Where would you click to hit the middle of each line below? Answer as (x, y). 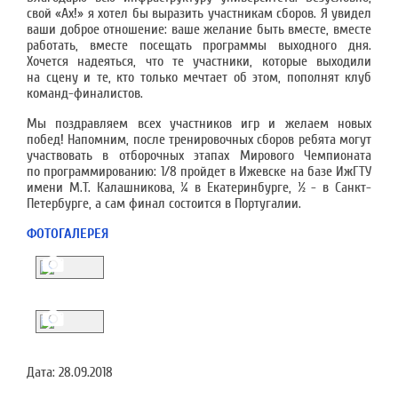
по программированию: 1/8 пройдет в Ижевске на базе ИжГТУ (199, 171)
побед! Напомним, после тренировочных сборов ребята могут (199, 139)
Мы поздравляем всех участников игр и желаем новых (199, 123)
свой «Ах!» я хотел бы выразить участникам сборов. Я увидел (199, 13)
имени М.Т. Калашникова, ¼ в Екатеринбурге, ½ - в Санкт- (199, 187)
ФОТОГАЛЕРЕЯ (68, 234)
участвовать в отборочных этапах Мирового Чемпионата (199, 155)
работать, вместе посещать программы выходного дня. (199, 45)
